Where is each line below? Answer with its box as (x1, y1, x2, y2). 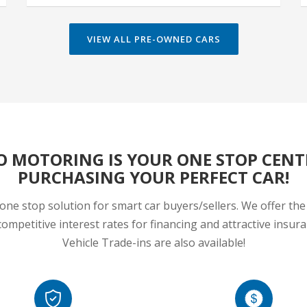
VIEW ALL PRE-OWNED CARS (86, 33, 221, 45)
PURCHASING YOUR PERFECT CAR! (18, 166, 289, 188)
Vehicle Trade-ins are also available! (62, 235, 245, 250)
